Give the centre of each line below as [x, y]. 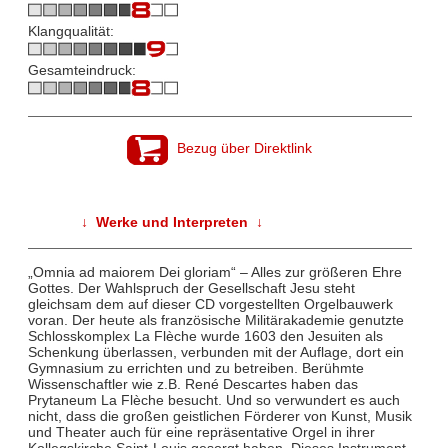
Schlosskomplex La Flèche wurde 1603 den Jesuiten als [205, 335]
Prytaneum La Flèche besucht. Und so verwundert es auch [213, 399]
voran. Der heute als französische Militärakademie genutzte [215, 319]
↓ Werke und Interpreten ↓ [171, 221]
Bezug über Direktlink [245, 148]
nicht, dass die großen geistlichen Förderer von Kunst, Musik [219, 415]
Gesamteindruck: [81, 70]
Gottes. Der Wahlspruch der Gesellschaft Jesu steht [191, 287]
